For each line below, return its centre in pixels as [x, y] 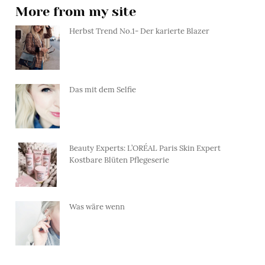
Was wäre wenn [97, 206]
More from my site [76, 11]
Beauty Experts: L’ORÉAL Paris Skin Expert [145, 148]
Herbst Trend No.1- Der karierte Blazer [139, 31]
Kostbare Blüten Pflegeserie [119, 160]
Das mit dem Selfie [103, 89]
